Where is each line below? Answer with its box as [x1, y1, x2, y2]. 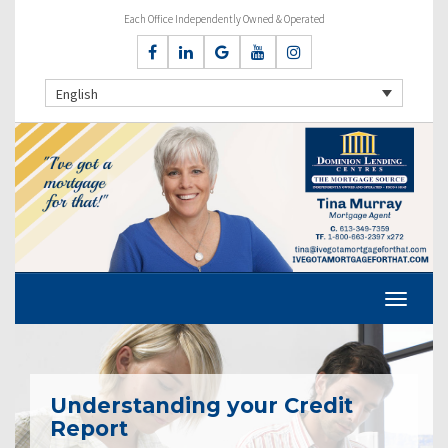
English [56, 84, 98, 103]
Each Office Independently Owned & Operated [123, 12, 325, 26]
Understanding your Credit [50, 392, 353, 418]
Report [50, 415, 128, 441]
